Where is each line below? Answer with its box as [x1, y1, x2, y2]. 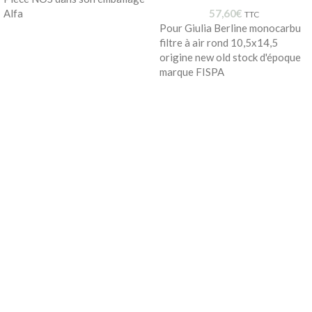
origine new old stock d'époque [159, 50, 301, 63]
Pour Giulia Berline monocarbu [159, 21, 301, 34]
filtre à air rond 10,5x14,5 [159, 36, 278, 49]
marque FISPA [159, 65, 224, 78]
